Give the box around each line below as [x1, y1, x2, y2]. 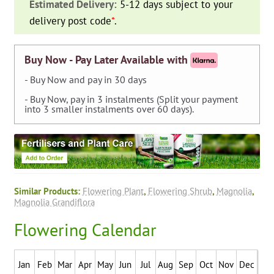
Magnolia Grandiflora [13, 195, 95, 208]
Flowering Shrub [147, 184, 212, 197]
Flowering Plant [82, 184, 144, 197]
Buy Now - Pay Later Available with [24, 53, 188, 67]
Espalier [13, 35, 47, 48]
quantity [13, 50, 48, 63]
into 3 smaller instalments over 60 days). [24, 103, 194, 116]
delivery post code [29, 13, 112, 28]
